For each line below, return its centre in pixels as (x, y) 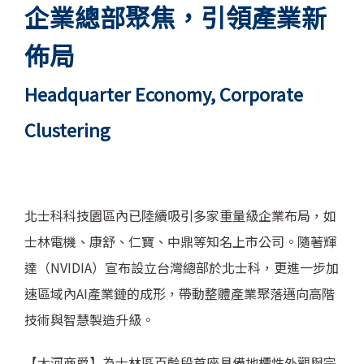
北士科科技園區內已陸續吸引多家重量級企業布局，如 (180, 216)
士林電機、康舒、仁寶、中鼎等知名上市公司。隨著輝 (180, 242)
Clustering (67, 129)
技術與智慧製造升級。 (89, 320)
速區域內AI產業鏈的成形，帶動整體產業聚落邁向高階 (180, 294)
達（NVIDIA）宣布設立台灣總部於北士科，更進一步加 (182, 268)
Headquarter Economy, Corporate (164, 93)
